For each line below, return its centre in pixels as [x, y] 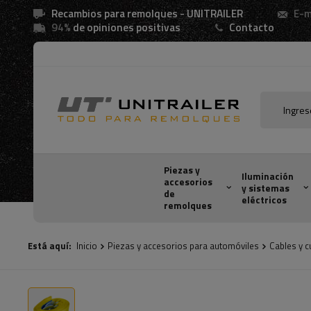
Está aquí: [50, 246]
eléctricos [264, 200]
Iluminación [267, 176]
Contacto [252, 27]
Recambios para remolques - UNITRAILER [147, 14]
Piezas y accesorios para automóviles [183, 246]
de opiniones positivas [126, 27]
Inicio [87, 246]
